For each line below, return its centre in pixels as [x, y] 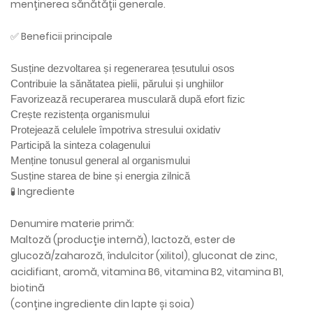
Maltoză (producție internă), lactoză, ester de [123, 240]
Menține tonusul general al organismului [100, 160]
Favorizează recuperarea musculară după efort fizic [128, 99]
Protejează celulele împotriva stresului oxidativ [116, 130]
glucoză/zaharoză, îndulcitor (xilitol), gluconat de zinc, [144, 256]
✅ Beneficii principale [61, 36]
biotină [28, 288]
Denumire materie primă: [72, 224]
